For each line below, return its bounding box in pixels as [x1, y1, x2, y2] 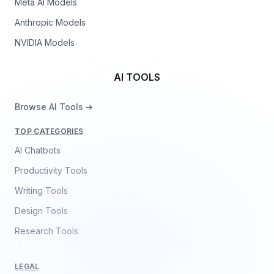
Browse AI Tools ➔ [15, 102, 93, 112]
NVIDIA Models [15, 37, 75, 48]
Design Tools [15, 206, 68, 216]
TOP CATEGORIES [15, 127, 84, 136]
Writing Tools [15, 185, 68, 196]
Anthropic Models [15, 17, 86, 28]
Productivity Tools [15, 165, 87, 176]
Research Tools [15, 226, 78, 236]
